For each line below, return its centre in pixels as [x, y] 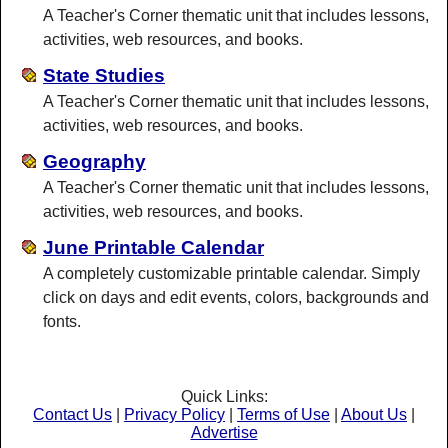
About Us [374, 414]
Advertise [224, 432]
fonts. [62, 321]
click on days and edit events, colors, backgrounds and [236, 297]
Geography [94, 161]
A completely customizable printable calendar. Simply [231, 273]
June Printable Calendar [153, 247]
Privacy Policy [174, 414]
